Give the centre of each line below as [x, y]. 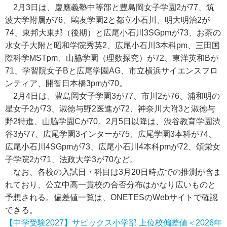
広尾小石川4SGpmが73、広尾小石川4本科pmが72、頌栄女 [113, 147]
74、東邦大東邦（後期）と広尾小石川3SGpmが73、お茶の [113, 33]
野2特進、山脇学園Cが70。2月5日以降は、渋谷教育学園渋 [113, 121]
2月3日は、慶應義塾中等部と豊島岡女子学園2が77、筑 [110, 7]
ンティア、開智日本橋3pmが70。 [66, 83]
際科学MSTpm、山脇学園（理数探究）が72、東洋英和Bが [112, 58]
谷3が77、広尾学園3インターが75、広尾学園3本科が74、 [111, 134]
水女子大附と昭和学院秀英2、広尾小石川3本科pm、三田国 [112, 45]
